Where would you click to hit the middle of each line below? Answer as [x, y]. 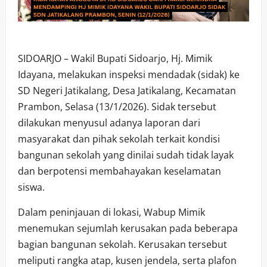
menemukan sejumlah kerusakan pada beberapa [128, 228]
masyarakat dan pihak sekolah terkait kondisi [119, 139]
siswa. [31, 187]
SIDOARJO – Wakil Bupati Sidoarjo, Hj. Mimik [115, 58]
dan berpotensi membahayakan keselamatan [119, 171]
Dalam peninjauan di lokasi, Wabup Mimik [111, 212]
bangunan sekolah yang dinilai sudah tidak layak [126, 155]
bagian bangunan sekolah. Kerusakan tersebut [122, 244]
